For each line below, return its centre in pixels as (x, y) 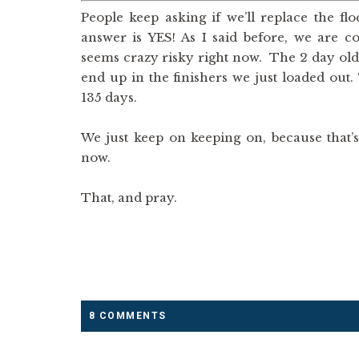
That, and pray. (129, 198)
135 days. (109, 97)
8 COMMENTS (127, 316)
